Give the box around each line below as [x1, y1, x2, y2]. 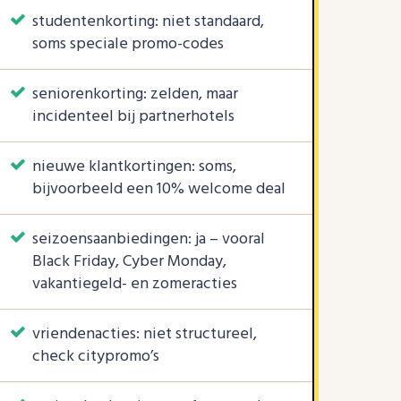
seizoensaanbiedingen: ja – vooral [32, 226, 265, 252]
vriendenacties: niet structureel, [32, 321, 257, 347]
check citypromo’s [32, 344, 159, 370]
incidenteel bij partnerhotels [32, 104, 235, 130]
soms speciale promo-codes [32, 31, 224, 57]
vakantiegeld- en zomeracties [32, 271, 237, 297]
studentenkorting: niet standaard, [32, 9, 264, 35]
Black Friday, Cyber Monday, [32, 249, 226, 275]
